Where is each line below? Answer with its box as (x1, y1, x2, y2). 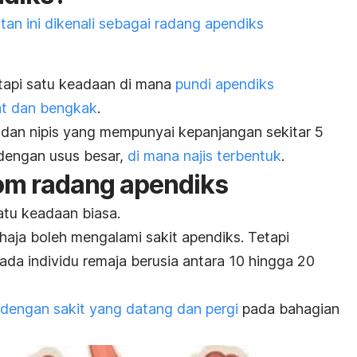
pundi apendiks (175, 75, 274, 92)
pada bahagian (238, 300, 339, 317)
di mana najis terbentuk (127, 147, 281, 164)
